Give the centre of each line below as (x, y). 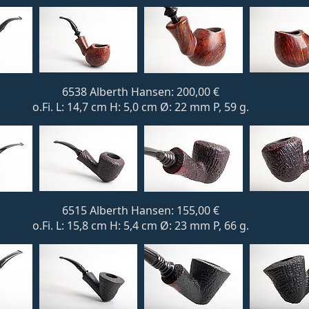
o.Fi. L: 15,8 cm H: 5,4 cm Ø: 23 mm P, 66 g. (141, 226)
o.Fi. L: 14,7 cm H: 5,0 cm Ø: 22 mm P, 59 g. (141, 107)
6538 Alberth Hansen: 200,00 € (141, 92)
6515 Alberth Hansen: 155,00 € (141, 210)
